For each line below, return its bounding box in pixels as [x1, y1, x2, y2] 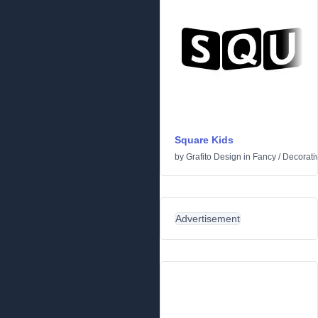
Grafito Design [186, 152, 241, 162]
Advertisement [175, 213, 240, 224]
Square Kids [175, 134, 234, 146]
